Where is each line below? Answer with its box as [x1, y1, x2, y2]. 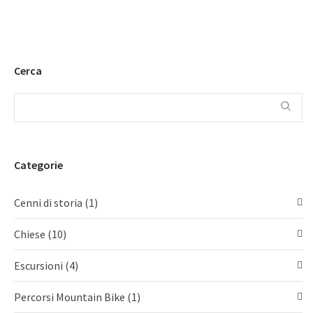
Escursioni [14, 259, 65, 272]
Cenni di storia [14, 196, 85, 210]
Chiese [14, 227, 48, 241]
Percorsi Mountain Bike [14, 290, 127, 304]
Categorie [14, 158, 63, 172]
